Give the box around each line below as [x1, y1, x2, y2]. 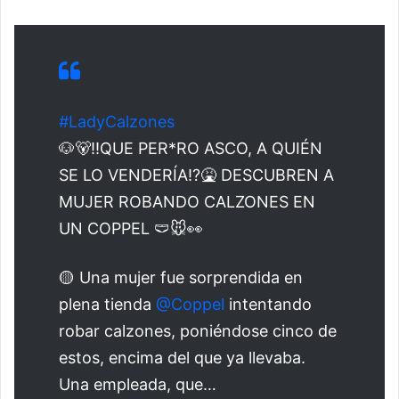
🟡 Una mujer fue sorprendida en [59, 268, 303, 288]
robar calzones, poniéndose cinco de [59, 322, 337, 341]
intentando [224, 295, 312, 314]
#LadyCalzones [59, 112, 175, 132]
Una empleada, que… [59, 375, 216, 395]
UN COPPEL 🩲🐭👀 [59, 219, 203, 239]
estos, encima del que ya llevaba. [59, 348, 305, 368]
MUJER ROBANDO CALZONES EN [59, 192, 315, 212]
